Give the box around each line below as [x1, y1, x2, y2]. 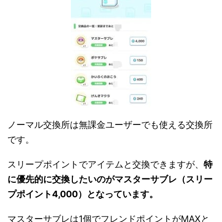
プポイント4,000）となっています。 [7, 189, 158, 199]
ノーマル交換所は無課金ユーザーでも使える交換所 [7, 119, 213, 130]
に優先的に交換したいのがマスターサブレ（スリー [7, 174, 213, 184]
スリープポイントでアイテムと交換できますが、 [7, 159, 204, 169]
